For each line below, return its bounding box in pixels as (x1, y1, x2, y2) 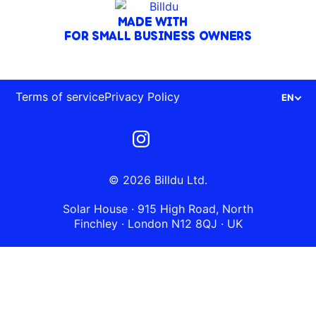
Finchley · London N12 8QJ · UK (73, 217, 243, 231)
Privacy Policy (104, 90, 180, 104)
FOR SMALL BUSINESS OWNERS (64, 28, 252, 43)
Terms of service (16, 90, 104, 104)
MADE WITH (117, 14, 188, 29)
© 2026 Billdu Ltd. (109, 173, 207, 187)
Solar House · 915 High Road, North (63, 202, 253, 216)
